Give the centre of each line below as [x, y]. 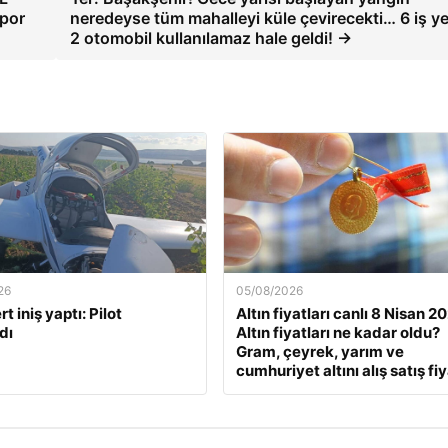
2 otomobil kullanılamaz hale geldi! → [210, 38]
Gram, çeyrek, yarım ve [319, 351]
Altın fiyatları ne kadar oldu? [337, 332]
